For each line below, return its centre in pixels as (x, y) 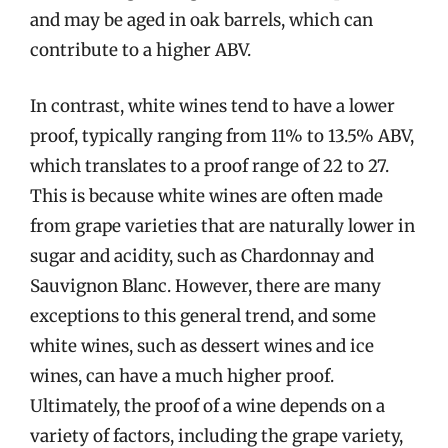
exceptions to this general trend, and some (203, 315)
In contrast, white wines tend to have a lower (212, 105)
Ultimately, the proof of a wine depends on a (207, 405)
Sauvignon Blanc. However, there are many (205, 285)
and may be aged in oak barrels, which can (201, 20)
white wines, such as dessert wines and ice (202, 345)
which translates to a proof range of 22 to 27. (209, 165)
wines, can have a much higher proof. (182, 375)
